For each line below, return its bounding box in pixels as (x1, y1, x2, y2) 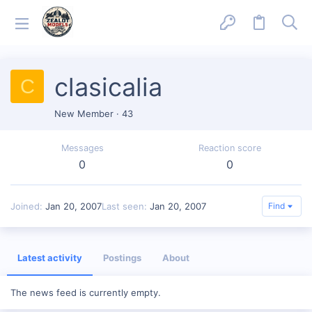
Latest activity (17, 252, 82, 263)
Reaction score (198, 143, 261, 153)
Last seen (102, 201, 144, 212)
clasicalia (54, 72, 162, 102)
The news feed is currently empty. (10, 287, 161, 298)
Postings (103, 252, 141, 263)
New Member (54, 108, 114, 119)
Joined (10, 201, 40, 212)
